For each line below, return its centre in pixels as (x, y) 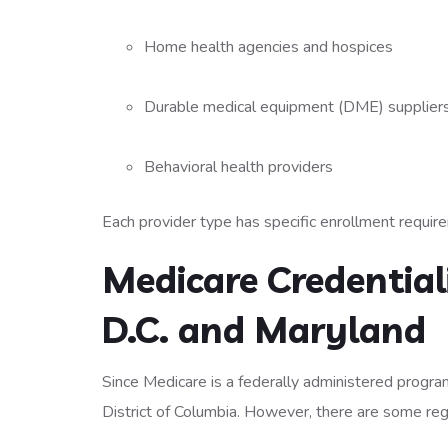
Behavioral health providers (240, 167)
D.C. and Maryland (264, 329)
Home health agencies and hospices (270, 47)
